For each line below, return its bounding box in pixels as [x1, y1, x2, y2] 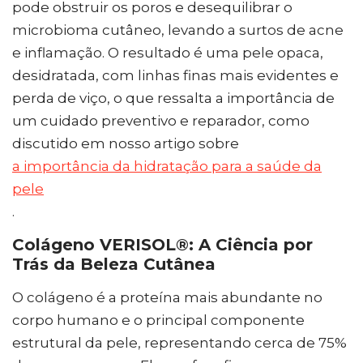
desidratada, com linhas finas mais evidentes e [12, 66, 339, 83]
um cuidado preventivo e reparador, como [12, 112, 310, 129]
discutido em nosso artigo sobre [12, 135, 239, 152]
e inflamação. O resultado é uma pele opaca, [12, 44, 323, 61]
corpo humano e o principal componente [12, 311, 305, 328]
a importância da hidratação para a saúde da [12, 157, 322, 174]
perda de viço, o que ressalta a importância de [12, 89, 335, 106]
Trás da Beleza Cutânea [12, 254, 216, 274]
